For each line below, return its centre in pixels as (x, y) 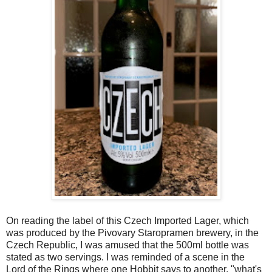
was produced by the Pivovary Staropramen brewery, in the (132, 233)
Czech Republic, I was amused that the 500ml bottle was (127, 245)
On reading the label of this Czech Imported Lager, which (127, 220)
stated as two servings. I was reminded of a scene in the (125, 257)
